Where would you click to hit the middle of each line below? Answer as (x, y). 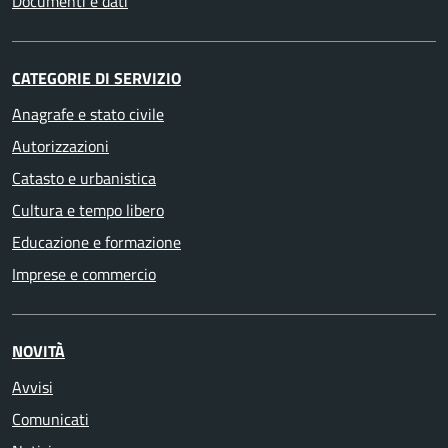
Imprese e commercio (84, 274)
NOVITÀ (38, 351)
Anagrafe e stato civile (88, 114)
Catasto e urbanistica (84, 178)
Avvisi (32, 387)
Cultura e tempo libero (88, 210)
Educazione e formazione (96, 242)
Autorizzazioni (60, 146)
